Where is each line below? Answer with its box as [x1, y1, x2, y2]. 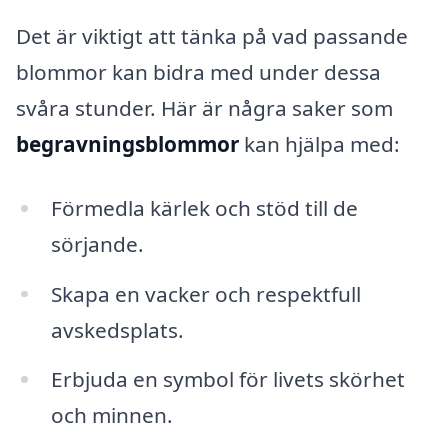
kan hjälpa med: [239, 129, 400, 158]
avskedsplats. [50, 315, 184, 344]
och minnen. [50, 401, 173, 430]
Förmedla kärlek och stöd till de [50, 193, 358, 222]
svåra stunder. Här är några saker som [16, 93, 393, 122]
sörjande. [50, 229, 144, 258]
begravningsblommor [16, 129, 239, 158]
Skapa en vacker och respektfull [50, 279, 361, 308]
